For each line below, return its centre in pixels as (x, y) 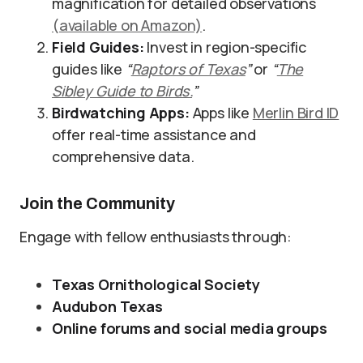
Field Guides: (98, 47)
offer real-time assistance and (154, 135)
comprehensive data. (123, 156)
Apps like (221, 113)
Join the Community (97, 203)
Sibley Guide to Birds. (122, 91)
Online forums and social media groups (190, 328)
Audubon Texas (107, 306)
